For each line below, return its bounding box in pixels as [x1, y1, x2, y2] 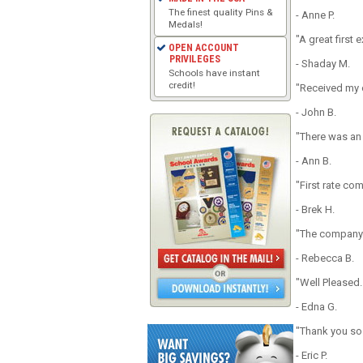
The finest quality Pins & [169, 6, 273, 18]
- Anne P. [296, 9, 335, 21]
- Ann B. [296, 155, 331, 167]
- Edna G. [296, 301, 337, 313]
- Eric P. [296, 349, 327, 361]
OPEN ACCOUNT [169, 41, 239, 53]
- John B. [296, 106, 336, 118]
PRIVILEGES [169, 53, 220, 65]
